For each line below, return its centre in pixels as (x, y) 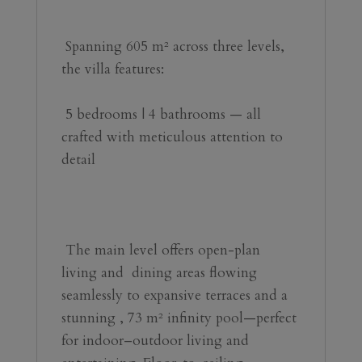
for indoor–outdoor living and (155, 340)
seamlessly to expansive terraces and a (174, 295)
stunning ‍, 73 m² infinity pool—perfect (179, 318)
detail (78, 159)
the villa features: (112, 69)
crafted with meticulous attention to (172, 137)
